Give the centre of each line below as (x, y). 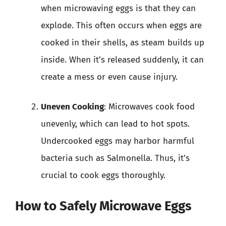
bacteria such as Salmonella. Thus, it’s (115, 158)
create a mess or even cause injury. (109, 77)
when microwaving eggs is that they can (118, 8)
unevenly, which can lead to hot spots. (115, 124)
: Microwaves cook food (149, 107)
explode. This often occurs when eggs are (121, 25)
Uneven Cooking (72, 107)
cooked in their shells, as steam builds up (123, 42)
